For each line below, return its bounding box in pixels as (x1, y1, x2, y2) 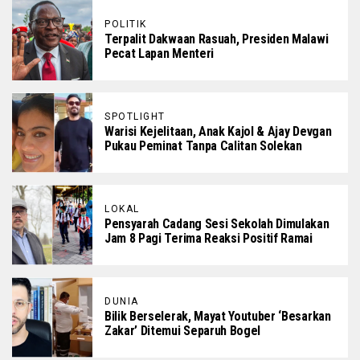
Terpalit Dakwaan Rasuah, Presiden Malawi (104, 31, 329, 47)
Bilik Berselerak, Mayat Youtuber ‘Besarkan (104, 308, 331, 324)
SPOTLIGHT (104, 110, 166, 122)
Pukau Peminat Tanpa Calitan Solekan (104, 137, 302, 153)
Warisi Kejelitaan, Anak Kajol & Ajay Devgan (104, 123, 332, 139)
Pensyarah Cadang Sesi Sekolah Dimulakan (104, 215, 329, 231)
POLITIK (104, 18, 147, 30)
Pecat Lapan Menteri (104, 45, 214, 61)
